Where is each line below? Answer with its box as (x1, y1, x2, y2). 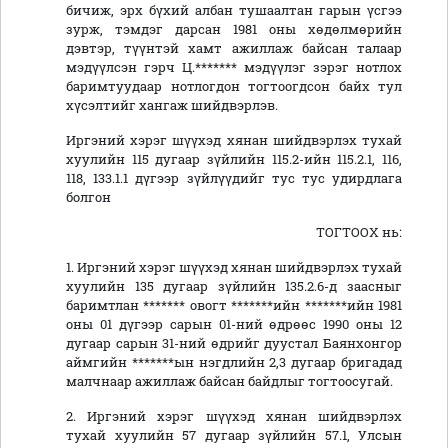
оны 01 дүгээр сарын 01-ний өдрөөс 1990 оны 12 (66, 316, 402, 333)
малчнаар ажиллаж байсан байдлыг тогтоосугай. (66, 373, 393, 390)
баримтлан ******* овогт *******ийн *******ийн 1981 (66, 297, 402, 314)
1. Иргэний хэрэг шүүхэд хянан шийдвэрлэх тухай (66, 259, 402, 276)
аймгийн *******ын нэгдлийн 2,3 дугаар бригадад (66, 354, 402, 371)
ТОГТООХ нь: (313, 224, 402, 241)
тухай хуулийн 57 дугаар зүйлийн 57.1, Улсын (66, 427, 402, 444)
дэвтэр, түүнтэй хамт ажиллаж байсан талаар (66, 40, 402, 57)
